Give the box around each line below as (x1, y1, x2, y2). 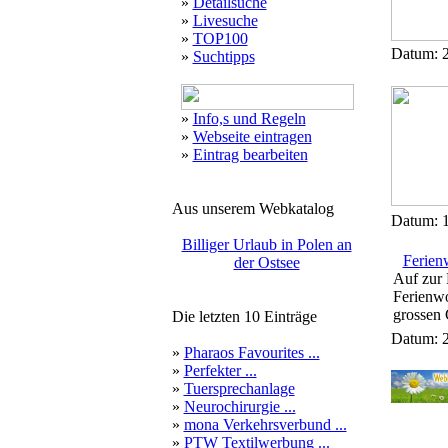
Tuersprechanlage (183, 380, 295, 397)
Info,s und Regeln (192, 110, 306, 127)
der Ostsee (233, 254, 300, 271)
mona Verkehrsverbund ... (183, 416, 347, 433)
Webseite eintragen (192, 128, 312, 145)
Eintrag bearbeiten (192, 146, 308, 163)
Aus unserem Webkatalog (171, 200, 334, 217)
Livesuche (192, 12, 258, 29)
